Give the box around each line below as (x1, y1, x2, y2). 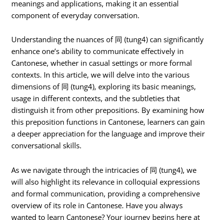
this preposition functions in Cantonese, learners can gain (11, 117, 205, 127)
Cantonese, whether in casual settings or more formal (11, 58, 192, 68)
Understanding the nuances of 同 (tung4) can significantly (11, 34, 204, 45)
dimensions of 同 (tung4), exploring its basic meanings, (11, 82, 196, 92)
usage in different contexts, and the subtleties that (11, 93, 180, 104)
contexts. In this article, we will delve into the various (11, 70, 190, 80)
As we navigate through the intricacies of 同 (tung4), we (11, 165, 197, 175)
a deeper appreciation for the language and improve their (11, 129, 205, 139)
